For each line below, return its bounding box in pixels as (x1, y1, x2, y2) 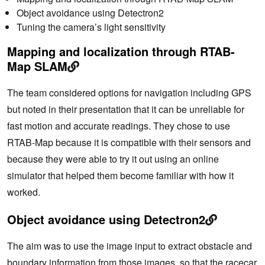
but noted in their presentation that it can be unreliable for (7, 102, 244, 117)
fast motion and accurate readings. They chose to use (7, 119, 230, 133)
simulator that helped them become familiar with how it (7, 169, 234, 183)
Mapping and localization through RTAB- (7, 43, 235, 60)
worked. (7, 185, 40, 199)
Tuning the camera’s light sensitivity (17, 20, 166, 34)
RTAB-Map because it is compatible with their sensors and (7, 135, 251, 150)
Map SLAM (7, 57, 67, 75)
